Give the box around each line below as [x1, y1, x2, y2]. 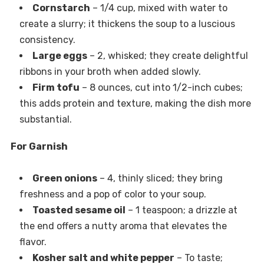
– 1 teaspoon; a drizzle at [125, 204, 237, 216]
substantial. [19, 114, 72, 126]
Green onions [32, 173, 97, 184]
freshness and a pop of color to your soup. [19, 189, 206, 200]
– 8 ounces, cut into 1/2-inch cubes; [79, 82, 243, 94]
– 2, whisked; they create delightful [87, 50, 248, 62]
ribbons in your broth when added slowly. [19, 66, 201, 78]
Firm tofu [32, 82, 80, 94]
